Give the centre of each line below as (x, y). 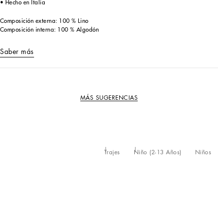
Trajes (112, 152)
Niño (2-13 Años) (157, 152)
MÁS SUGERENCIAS (109, 98)
